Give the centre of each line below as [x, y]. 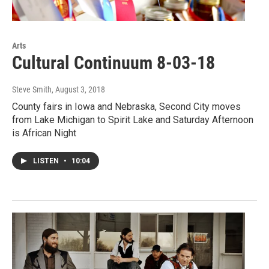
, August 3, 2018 [78, 89]
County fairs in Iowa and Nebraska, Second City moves [126, 106]
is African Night [44, 133]
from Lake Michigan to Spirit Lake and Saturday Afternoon [133, 119]
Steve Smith [32, 89]
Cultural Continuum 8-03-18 [113, 62]
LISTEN [47, 161]
